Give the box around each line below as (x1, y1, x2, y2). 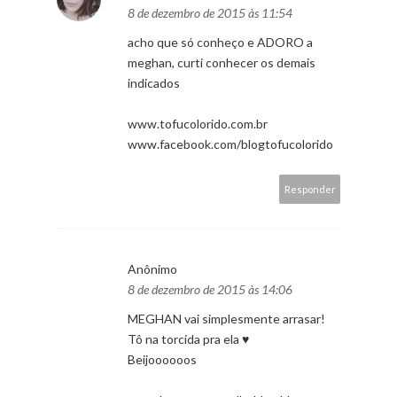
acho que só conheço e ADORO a (128, 34, 313, 50)
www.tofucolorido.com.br (128, 115, 268, 131)
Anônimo (128, 261, 177, 276)
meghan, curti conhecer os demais (128, 54, 315, 70)
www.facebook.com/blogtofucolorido (128, 136, 333, 152)
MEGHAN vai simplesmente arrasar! (128, 310, 325, 326)
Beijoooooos (128, 351, 197, 367)
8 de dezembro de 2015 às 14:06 (128, 281, 292, 297)
